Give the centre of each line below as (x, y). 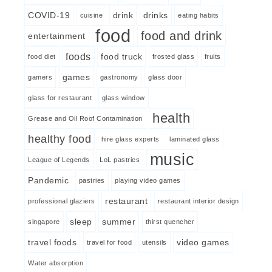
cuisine (91, 15)
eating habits (199, 15)
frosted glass (173, 57)
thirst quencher (170, 222)
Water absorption (56, 263)
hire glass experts (130, 139)
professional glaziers (62, 201)
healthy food (59, 139)
